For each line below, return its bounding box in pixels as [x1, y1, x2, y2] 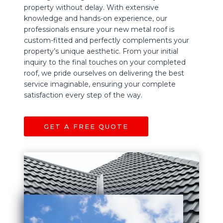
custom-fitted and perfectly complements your [24, 36, 189, 45]
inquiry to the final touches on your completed [24, 58, 186, 67]
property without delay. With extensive [24, 3, 159, 12]
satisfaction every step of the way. [24, 91, 142, 100]
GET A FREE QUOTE [44, 122, 128, 130]
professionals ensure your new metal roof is [24, 25, 174, 34]
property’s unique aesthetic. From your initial [24, 47, 178, 56]
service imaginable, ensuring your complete [24, 80, 176, 89]
